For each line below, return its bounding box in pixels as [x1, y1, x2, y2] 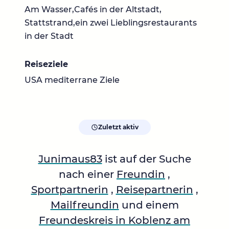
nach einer [59, 168, 117, 181]
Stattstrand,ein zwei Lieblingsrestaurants [25, 18, 197, 28]
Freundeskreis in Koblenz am [39, 214, 190, 227]
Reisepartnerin [116, 184, 193, 196]
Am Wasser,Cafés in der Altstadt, [25, 5, 162, 15]
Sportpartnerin [31, 184, 108, 196]
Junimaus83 [38, 153, 102, 166]
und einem [119, 199, 179, 212]
